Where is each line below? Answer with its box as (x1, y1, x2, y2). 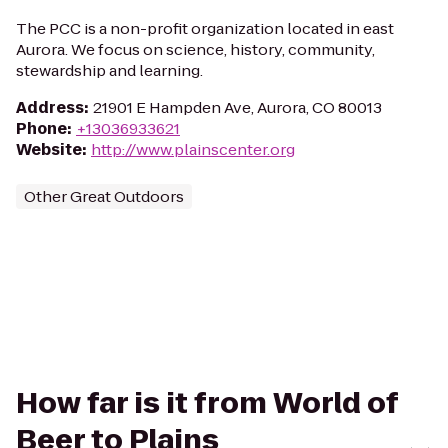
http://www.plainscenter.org (91, 139, 295, 160)
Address (16, 97, 84, 118)
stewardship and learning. (16, 60, 203, 81)
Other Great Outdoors (24, 186, 184, 207)
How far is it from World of (16, 384, 398, 423)
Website (16, 139, 82, 160)
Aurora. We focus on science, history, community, (16, 39, 375, 60)
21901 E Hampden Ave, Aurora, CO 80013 (93, 97, 382, 118)
